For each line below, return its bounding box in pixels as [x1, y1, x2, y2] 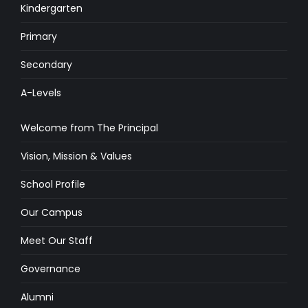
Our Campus [21, 205, 82, 219]
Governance [21, 261, 80, 276]
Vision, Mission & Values [21, 148, 132, 163]
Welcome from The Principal [21, 120, 158, 135]
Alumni [21, 289, 54, 304]
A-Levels [21, 85, 61, 100]
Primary [21, 29, 57, 43]
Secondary [21, 57, 72, 71]
